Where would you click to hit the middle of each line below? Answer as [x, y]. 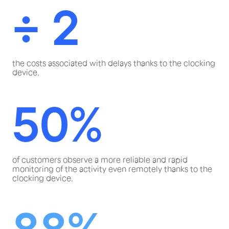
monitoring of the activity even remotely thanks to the [112, 169]
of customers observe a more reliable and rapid [100, 160]
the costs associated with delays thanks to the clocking [114, 63]
